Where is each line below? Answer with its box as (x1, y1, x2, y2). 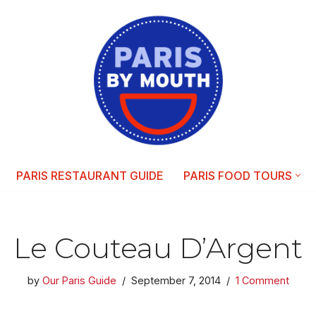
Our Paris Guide (42, 274, 116, 286)
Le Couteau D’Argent (13, 230, 303, 265)
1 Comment (235, 274, 289, 286)
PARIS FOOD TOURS (183, 168, 292, 183)
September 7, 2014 (130, 274, 221, 286)
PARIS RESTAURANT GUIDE (16, 168, 164, 183)
